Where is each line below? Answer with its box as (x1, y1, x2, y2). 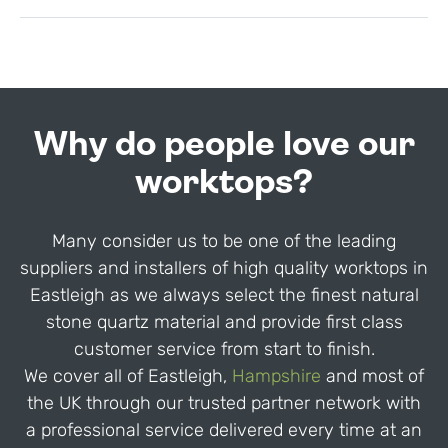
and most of (321, 364, 424, 387)
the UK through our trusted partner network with (27, 391, 421, 414)
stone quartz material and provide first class (45, 310, 403, 333)
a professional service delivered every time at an (26, 418, 422, 441)
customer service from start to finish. (73, 337, 375, 360)
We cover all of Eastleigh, (24, 364, 232, 387)
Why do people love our (33, 128, 415, 164)
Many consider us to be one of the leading (52, 229, 396, 252)
